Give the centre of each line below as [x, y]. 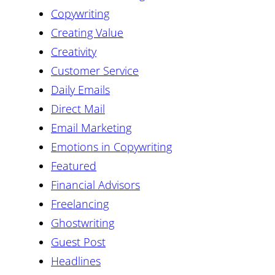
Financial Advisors [95, 184]
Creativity [74, 51]
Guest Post [78, 242]
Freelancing [80, 203]
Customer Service [95, 70]
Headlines [76, 261]
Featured [74, 165]
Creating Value [87, 32]
